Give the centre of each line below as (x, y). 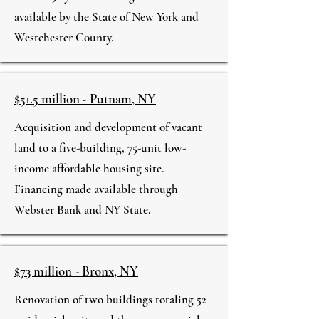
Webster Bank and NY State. (82, 210)
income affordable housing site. (89, 168)
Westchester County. (64, 37)
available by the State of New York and (106, 17)
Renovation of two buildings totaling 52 (110, 299)
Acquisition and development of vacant (108, 127)
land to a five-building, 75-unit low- (100, 148)
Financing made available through (96, 189)
